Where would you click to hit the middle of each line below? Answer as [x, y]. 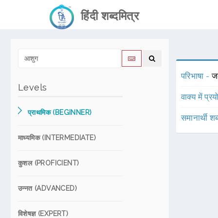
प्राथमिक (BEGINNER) [60, 112]
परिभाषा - [196, 76]
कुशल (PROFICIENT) [49, 163]
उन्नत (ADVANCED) [47, 188]
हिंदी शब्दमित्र [106, 16]
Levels [33, 87]
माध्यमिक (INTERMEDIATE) [57, 138]
